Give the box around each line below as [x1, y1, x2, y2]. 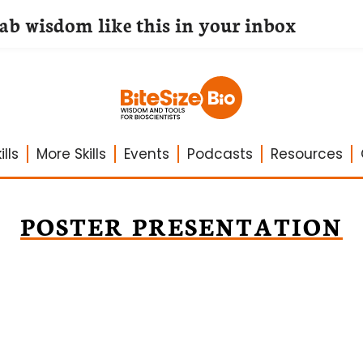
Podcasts [186, 144, 253, 164]
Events [123, 144, 169, 164]
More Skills [36, 144, 106, 164]
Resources [270, 144, 343, 164]
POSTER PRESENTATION [20, 209, 343, 242]
